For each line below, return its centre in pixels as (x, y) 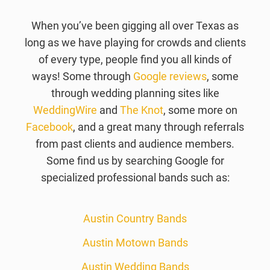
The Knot (141, 110)
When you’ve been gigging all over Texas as (135, 26)
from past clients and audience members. (135, 144)
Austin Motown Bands (135, 243)
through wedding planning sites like (135, 93)
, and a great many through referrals (159, 127)
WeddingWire (65, 110)
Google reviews (170, 77)
